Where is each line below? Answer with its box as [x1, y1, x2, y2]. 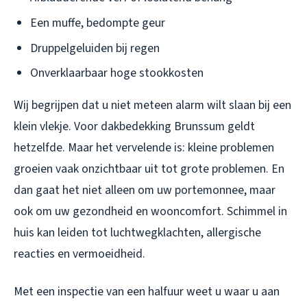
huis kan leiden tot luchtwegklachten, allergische [14, 224, 261, 242]
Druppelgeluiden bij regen [30, 39, 160, 57]
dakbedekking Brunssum [101, 118, 225, 136]
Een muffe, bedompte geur [30, 14, 165, 32]
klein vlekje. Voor [14, 118, 101, 136]
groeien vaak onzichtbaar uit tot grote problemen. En [14, 160, 284, 178]
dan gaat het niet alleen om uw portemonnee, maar [14, 182, 275, 199]
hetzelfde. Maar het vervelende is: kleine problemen [14, 139, 274, 157]
